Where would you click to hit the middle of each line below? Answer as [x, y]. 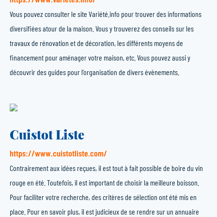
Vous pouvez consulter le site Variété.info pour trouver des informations [106, 14]
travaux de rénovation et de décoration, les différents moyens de [96, 43]
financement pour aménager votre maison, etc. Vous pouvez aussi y [100, 57]
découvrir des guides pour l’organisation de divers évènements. [94, 72]
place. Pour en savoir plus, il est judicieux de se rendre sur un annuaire [104, 211]
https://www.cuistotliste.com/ [58, 153]
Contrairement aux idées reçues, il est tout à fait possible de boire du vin [106, 168]
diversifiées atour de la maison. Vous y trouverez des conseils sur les [102, 28]
